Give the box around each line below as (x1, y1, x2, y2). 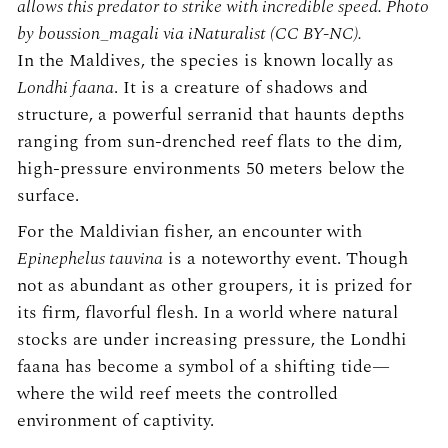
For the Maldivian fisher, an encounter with (17, 217, 362, 245)
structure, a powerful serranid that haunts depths (17, 100, 405, 128)
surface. (17, 181, 79, 209)
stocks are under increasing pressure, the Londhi (17, 325, 407, 353)
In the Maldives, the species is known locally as (17, 46, 394, 74)
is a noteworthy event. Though (163, 244, 408, 272)
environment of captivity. (17, 406, 214, 434)
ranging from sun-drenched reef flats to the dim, (17, 127, 402, 155)
